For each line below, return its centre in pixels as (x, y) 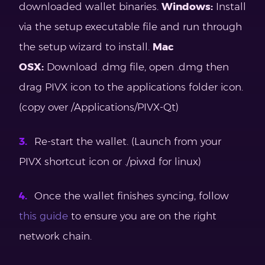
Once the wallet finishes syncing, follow (133, 195)
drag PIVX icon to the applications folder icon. (131, 87)
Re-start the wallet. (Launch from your (128, 141)
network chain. (55, 236)
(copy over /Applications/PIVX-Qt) (99, 107)
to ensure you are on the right (142, 216)
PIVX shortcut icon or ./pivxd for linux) (110, 161)
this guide (43, 216)
